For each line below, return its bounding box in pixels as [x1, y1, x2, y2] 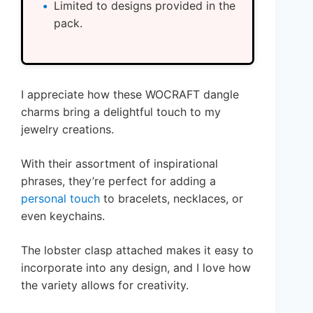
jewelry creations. [21, 122, 114, 137]
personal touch [21, 191, 100, 206]
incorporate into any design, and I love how [21, 261, 251, 275]
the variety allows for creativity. [21, 278, 189, 293]
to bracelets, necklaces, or [100, 191, 243, 206]
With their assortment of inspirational [21, 156, 218, 171]
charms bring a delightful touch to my [21, 105, 221, 119]
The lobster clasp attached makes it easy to [21, 243, 254, 258]
